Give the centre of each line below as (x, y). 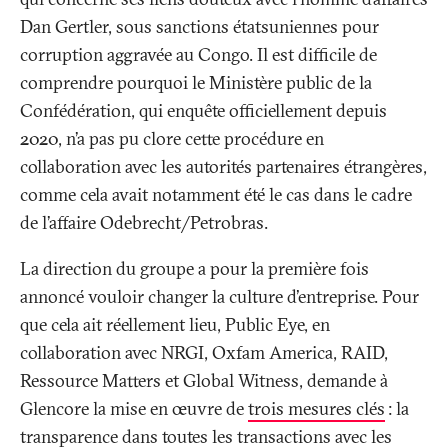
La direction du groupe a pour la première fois (194, 269)
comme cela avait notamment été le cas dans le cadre (216, 195)
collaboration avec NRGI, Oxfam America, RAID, (204, 353)
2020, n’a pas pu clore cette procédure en (172, 139)
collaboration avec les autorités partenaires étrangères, (223, 167)
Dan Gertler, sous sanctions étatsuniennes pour (199, 27)
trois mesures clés (316, 409)
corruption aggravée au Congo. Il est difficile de (198, 55)
